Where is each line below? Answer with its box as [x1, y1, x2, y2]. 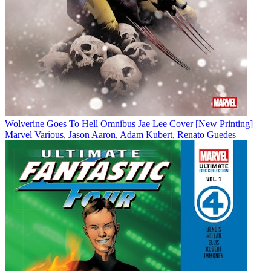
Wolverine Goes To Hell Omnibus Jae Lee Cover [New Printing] [5, 118, 253, 129]
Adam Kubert [120, 129, 172, 140]
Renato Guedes [177, 129, 236, 140]
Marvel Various [5, 129, 64, 140]
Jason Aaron [68, 129, 116, 140]
